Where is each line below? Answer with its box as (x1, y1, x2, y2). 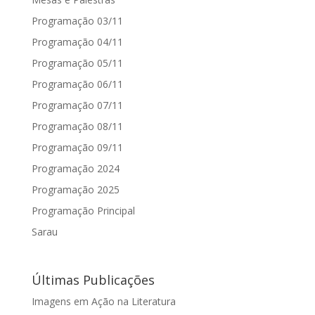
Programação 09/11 (31, 140, 123, 154)
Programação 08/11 (31, 119, 123, 133)
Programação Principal (31, 203, 135, 217)
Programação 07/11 (31, 98, 123, 112)
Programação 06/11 (31, 77, 123, 91)
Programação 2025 (31, 182, 120, 196)
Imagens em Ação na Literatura (31, 295, 176, 309)
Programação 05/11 (31, 56, 123, 70)
